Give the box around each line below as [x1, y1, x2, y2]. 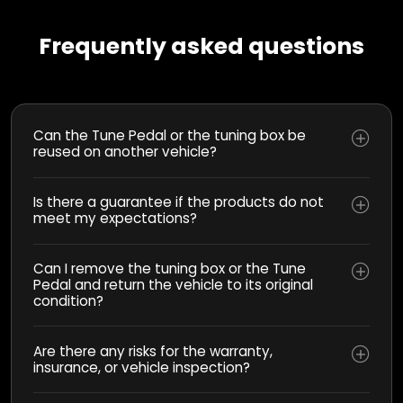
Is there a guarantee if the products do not [33, 193, 324, 212]
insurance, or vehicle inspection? [33, 357, 250, 377]
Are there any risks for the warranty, [33, 341, 273, 361]
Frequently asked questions [39, 31, 364, 62]
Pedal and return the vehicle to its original [33, 274, 313, 294]
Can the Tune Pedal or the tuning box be [33, 126, 306, 146]
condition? [33, 291, 103, 310]
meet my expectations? [33, 209, 197, 228]
